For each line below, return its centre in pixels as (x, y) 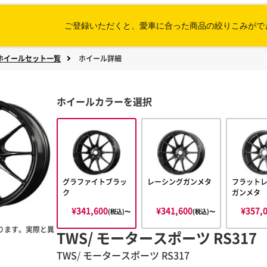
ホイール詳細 (100, 58)
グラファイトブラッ (94, 182)
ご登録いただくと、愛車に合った (127, 26)
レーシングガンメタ (179, 182)
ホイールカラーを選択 (104, 101)
